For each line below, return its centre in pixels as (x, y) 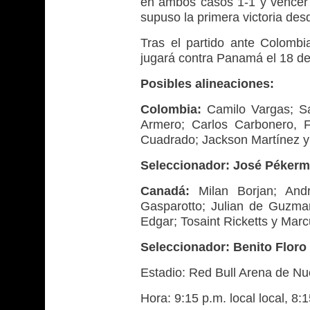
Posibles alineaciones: (207, 84)
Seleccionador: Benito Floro (224, 247)
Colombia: (171, 110)
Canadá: (165, 191)
